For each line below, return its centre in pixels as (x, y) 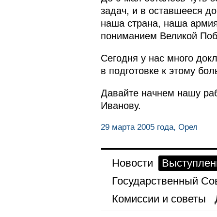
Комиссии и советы (159, 199)
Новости (132, 163)
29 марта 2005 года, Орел (149, 127)
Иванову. (121, 106)
